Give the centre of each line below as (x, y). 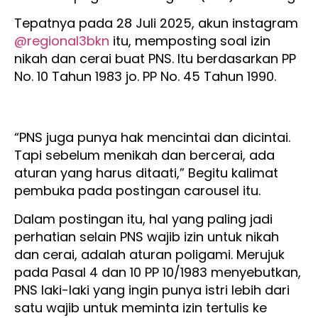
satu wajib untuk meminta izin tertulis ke (141, 307)
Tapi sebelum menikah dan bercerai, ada (144, 155)
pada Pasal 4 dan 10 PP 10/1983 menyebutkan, (158, 272)
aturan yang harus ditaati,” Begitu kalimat (146, 173)
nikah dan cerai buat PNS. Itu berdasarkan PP (155, 59)
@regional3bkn (62, 41)
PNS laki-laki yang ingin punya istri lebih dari (152, 290)
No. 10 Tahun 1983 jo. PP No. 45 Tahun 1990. (147, 77)
